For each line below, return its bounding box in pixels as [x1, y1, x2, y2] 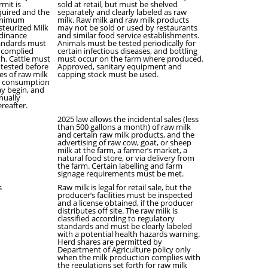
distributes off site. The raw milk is [57, 205, 178, 216]
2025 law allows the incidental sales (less [57, 114, 199, 124]
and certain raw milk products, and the [57, 129, 194, 140]
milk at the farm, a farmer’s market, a [57, 145, 187, 156]
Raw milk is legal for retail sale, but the [57, 182, 191, 193]
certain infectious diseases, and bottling [57, 45, 197, 56]
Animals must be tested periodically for [57, 38, 196, 48]
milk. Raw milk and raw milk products [57, 14, 189, 25]
